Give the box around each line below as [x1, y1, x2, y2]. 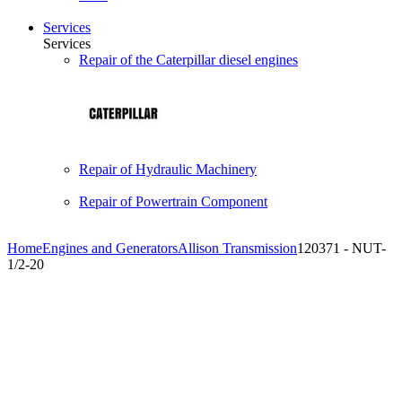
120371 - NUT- [297, 240, 386, 256]
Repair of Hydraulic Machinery [79, 162, 257, 177]
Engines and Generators [42, 240, 178, 256]
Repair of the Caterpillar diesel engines [79, 52, 298, 67]
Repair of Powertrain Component [79, 194, 267, 209]
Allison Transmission [178, 240, 297, 256]
